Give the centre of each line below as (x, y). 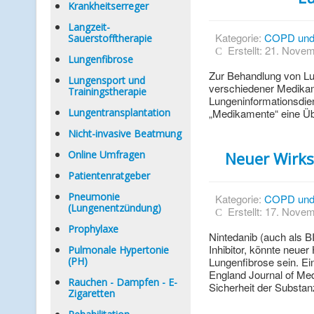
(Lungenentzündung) (115, 208)
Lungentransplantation (119, 112)
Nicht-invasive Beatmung (125, 134)
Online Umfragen (107, 155)
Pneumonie (94, 197)
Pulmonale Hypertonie (118, 250)
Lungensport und (107, 80)
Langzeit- (89, 27)
